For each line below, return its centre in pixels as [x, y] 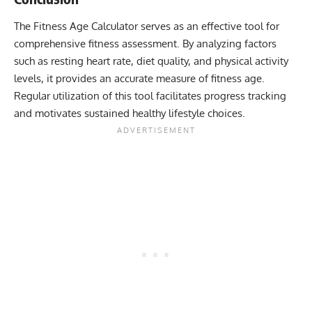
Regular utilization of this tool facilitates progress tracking [150, 95]
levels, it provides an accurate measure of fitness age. [139, 78]
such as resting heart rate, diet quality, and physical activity [151, 61]
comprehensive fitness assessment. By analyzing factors [145, 43]
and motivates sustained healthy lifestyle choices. [130, 113]
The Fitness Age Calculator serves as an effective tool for [147, 26]
